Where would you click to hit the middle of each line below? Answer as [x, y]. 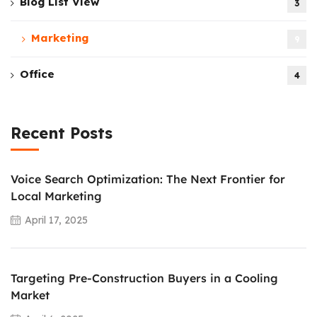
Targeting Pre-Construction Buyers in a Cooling [144, 278]
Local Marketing [56, 196]
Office [37, 74]
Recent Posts [62, 133]
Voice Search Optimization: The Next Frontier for [148, 179]
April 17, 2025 [56, 220]
